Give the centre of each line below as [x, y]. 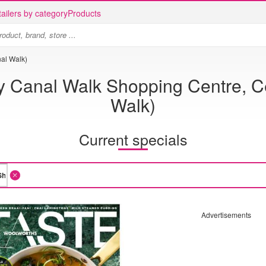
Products [84, 13]
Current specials [133, 139]
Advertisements [226, 215]
